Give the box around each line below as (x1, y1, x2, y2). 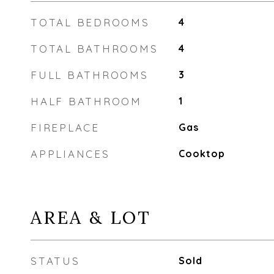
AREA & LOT (31, 206, 151, 229)
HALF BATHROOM (31, 95, 142, 108)
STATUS (31, 254, 80, 267)
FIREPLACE (31, 121, 100, 134)
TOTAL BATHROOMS (31, 42, 158, 55)
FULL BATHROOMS (31, 68, 149, 81)
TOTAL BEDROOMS (31, 16, 150, 29)
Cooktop (178, 147, 225, 160)
